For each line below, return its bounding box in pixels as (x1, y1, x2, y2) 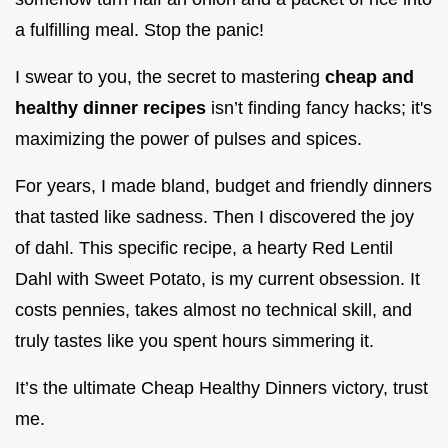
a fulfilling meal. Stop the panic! (15, 20, 264, 41)
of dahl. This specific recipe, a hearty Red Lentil (15, 238, 393, 259)
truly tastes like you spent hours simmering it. (15, 331, 374, 352)
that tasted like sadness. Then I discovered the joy (15, 207, 414, 228)
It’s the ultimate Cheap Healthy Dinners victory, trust (15, 378, 428, 399)
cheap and (325, 67, 414, 88)
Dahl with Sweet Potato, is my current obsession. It (15, 269, 420, 290)
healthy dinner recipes (15, 98, 211, 119)
